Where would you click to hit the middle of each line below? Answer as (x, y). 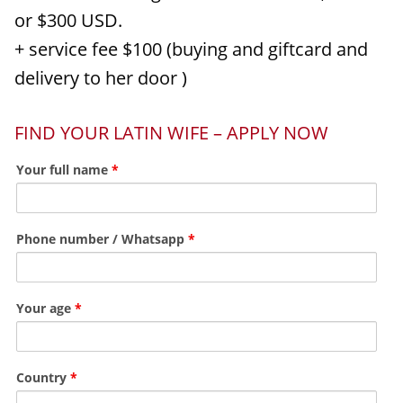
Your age (45, 308)
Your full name (63, 170)
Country (43, 377)
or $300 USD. (68, 20)
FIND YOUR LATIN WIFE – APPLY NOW (171, 133)
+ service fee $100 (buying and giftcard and (191, 49)
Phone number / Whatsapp (102, 239)
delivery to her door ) (101, 78)
